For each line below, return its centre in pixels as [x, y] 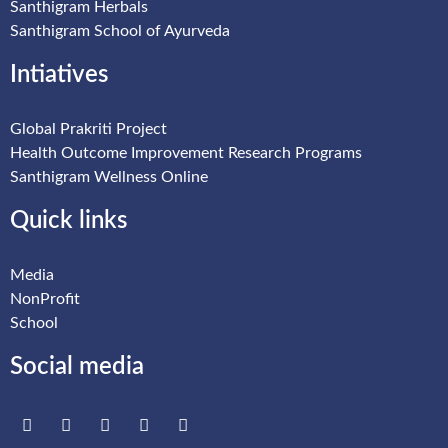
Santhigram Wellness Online [109, 176]
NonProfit [45, 298]
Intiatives [59, 74]
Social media [77, 366]
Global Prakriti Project [88, 128]
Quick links [68, 220]
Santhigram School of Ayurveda [120, 30]
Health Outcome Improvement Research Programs [186, 152]
